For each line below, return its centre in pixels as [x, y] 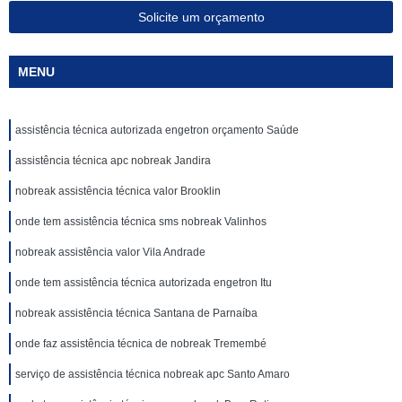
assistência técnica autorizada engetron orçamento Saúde [157, 130]
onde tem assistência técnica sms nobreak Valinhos [141, 222]
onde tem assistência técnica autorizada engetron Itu [144, 283]
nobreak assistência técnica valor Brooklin [118, 191]
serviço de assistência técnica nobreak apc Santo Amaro [153, 374]
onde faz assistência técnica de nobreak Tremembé [141, 344]
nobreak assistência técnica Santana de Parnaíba [136, 313]
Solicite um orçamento [201, 17]
